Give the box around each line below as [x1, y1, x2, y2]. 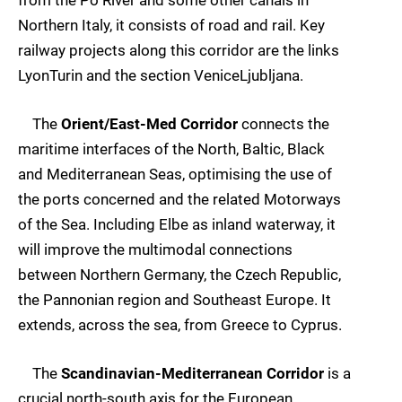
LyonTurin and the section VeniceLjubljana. [18, 66, 303, 84]
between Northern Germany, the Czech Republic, [18, 266, 341, 284]
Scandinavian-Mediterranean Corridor [61, 364, 328, 383]
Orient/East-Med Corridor [61, 115, 238, 134]
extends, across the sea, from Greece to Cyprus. [18, 316, 342, 335]
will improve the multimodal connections [18, 240, 293, 259]
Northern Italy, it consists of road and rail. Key [18, 15, 325, 34]
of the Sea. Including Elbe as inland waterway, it [18, 215, 336, 234]
